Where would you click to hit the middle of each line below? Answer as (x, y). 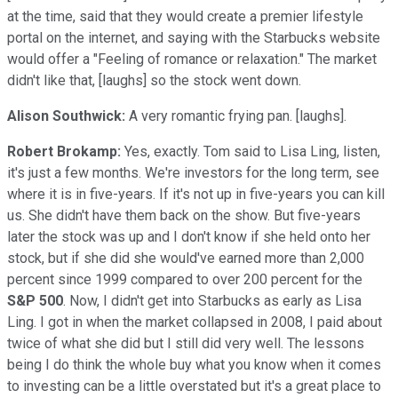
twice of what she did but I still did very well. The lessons (186, 343)
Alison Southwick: (66, 115)
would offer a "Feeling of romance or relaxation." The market (192, 59)
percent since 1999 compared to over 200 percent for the (185, 279)
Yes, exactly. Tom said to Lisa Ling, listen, (251, 151)
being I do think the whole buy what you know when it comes (194, 364)
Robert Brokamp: (64, 151)
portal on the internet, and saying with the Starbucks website (194, 37)
